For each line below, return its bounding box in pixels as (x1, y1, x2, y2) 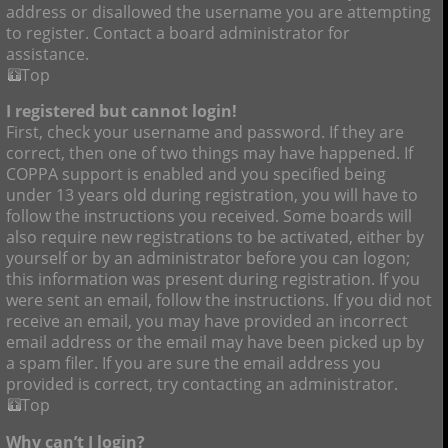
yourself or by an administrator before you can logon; (6, 247, 410, 270)
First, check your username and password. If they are (6, 121, 404, 144)
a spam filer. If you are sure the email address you (6, 352, 381, 375)
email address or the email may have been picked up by (6, 331, 424, 354)
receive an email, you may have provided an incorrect (6, 310, 408, 333)
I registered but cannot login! (6, 100, 237, 123)
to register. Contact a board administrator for (6, 21, 350, 44)
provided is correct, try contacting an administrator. (6, 373, 398, 396)
